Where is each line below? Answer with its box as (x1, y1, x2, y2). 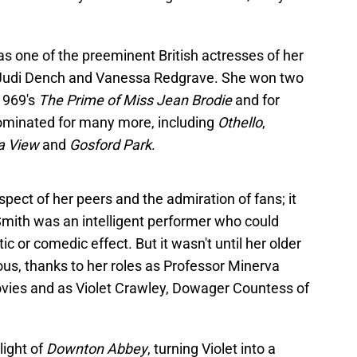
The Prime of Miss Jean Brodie (38, 92, 232, 109)
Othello (218, 114, 262, 131)
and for (232, 92, 280, 109)
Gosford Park (69, 136, 151, 154)
